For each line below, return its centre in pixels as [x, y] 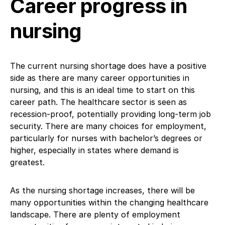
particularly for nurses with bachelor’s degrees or [106, 138]
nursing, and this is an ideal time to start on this [102, 90]
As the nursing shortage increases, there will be [102, 190]
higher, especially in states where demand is [94, 150]
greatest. [27, 162]
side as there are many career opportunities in [100, 78]
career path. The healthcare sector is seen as [98, 102]
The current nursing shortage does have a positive [108, 66]
